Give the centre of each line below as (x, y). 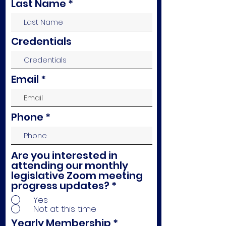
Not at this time (65, 209)
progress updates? (60, 186)
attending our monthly (70, 165)
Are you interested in (64, 155)
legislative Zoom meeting (77, 176)
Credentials (41, 41)
